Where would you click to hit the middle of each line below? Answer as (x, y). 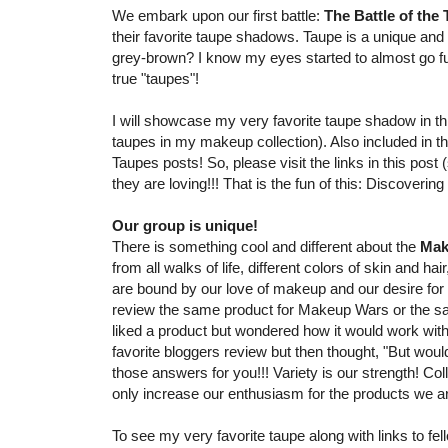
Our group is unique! (185, 226)
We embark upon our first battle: (218, 16)
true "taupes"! (155, 79)
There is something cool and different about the (266, 247)
